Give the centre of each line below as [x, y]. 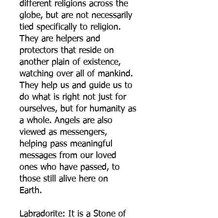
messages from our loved [68, 156]
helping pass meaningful [66, 144]
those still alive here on [64, 179]
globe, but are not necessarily [76, 16]
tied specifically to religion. [70, 27]
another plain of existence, [70, 63]
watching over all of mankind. [76, 74]
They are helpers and [60, 39]
